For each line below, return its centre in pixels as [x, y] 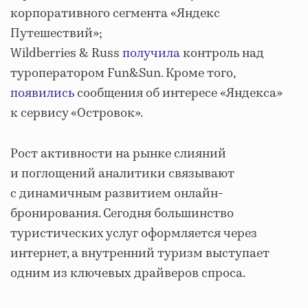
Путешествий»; [56, 34]
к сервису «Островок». [77, 113]
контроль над [222, 54]
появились [42, 93]
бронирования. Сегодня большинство [122, 214]
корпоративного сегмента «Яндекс [115, 14]
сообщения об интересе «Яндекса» [178, 93]
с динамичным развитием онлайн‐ [117, 194]
